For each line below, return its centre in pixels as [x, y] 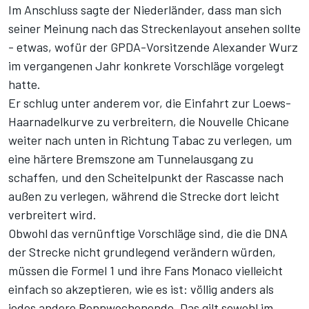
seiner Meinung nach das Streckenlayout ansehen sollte [154, 29]
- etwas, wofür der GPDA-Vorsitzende [110, 47]
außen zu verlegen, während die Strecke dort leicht [144, 196]
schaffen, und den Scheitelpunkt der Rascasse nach [146, 178]
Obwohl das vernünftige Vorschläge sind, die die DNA [148, 233]
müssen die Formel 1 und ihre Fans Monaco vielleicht [146, 271]
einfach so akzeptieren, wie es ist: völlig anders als [141, 289]
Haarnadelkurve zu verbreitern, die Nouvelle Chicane [149, 122]
